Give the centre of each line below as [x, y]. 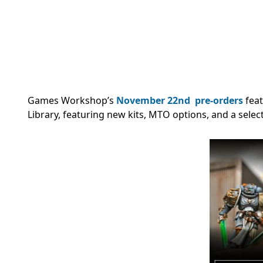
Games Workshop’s [72, 101]
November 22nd [153, 101]
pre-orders [219, 101]
